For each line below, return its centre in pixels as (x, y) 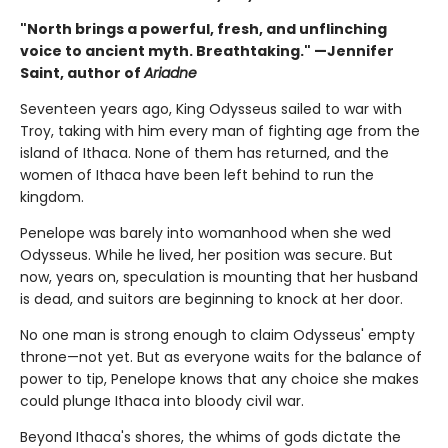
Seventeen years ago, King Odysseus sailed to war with (211, 109)
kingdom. (52, 197)
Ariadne (170, 73)
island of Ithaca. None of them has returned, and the (204, 153)
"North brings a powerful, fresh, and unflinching (203, 29)
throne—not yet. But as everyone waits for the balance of (221, 357)
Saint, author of (82, 73)
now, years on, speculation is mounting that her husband (219, 277)
